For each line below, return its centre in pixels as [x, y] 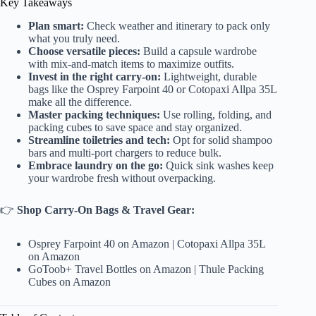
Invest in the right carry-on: [95, 76]
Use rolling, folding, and [216, 114]
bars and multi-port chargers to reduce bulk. [125, 152]
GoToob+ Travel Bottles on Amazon [110, 269]
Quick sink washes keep [218, 165]
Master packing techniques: [94, 114]
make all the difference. [80, 102]
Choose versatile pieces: [84, 51]
